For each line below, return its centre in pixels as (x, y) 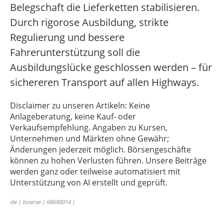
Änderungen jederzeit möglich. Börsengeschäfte (100, 150)
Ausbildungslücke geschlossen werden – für (111, 67)
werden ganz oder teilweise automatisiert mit (95, 172)
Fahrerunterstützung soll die (75, 52)
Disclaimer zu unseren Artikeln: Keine (80, 106)
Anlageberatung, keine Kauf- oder (73, 117)
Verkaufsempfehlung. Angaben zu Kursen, (89, 128)
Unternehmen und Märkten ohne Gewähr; (89, 139)
